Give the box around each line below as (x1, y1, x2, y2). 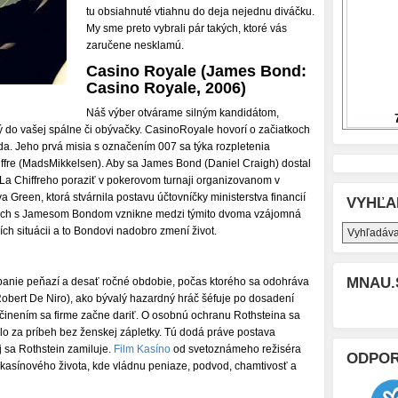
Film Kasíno (114, 343, 171, 355)
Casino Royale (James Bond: (86, 62, 306, 80)
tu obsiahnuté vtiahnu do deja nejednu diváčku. (86, 5, 314, 18)
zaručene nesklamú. (86, 39, 184, 52)
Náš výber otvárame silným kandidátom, (86, 107, 279, 119)
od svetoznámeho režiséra (171, 343, 301, 355)
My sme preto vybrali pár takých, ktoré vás (86, 22, 287, 35)
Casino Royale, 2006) (86, 79, 246, 97)
